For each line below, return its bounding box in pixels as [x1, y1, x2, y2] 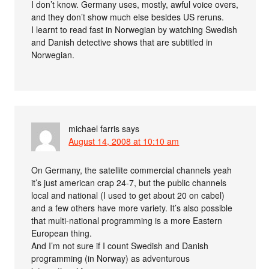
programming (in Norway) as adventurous [31, 252, 190, 265]
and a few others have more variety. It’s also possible [31, 202, 233, 214]
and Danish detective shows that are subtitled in [31, 36, 213, 49]
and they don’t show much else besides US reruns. [31, 11, 225, 23]
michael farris [68, 122, 120, 135]
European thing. [31, 227, 92, 240]
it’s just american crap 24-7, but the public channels [31, 177, 227, 189]
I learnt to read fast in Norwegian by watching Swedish [31, 23, 238, 36]
